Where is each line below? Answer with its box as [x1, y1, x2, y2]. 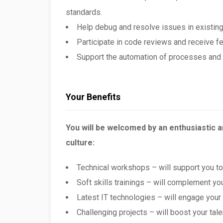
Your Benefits [66, 92, 120, 102]
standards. [66, 7, 102, 17]
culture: [66, 138, 95, 147]
